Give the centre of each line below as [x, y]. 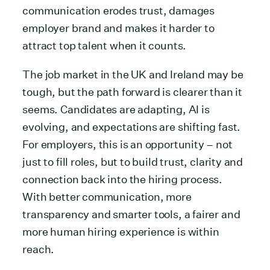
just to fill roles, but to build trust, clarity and [133, 162]
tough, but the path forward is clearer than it [133, 92]
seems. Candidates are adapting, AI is [116, 109]
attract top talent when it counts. [105, 45]
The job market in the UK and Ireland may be [133, 74]
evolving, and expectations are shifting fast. [132, 127]
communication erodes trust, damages [119, 10]
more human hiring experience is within [121, 231]
